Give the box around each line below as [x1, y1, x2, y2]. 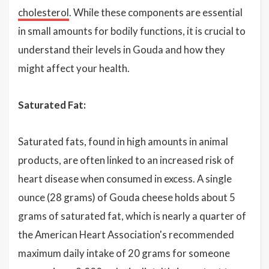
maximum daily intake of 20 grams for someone [18, 247, 230, 259]
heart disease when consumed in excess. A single [18, 172, 232, 185]
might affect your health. [18, 62, 130, 74]
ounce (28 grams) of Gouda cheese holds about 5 [18, 191, 235, 204]
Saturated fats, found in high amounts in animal [18, 135, 228, 148]
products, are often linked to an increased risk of [18, 154, 234, 166]
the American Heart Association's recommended [18, 228, 234, 241]
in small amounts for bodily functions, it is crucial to [18, 25, 246, 37]
